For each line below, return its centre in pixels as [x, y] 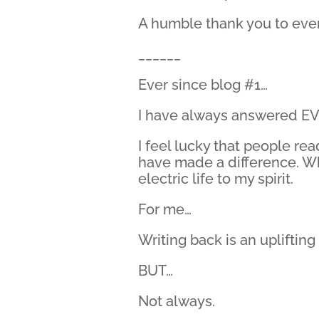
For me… [165, 209]
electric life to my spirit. [216, 179]
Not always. [177, 301]
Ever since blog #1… [203, 85]
